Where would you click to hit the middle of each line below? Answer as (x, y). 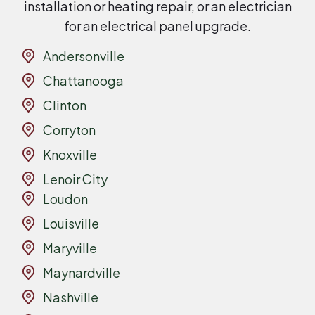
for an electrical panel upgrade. (157, 26)
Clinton (65, 105)
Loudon (66, 198)
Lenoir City (76, 179)
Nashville (71, 297)
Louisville (71, 223)
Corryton (70, 129)
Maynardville (82, 272)
